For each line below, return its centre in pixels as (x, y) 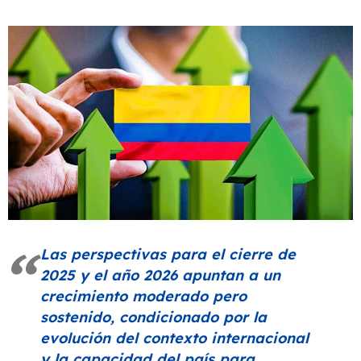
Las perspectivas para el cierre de (168, 254)
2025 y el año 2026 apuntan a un (160, 275)
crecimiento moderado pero (143, 296)
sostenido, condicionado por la (154, 317)
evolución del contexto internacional (174, 338)
